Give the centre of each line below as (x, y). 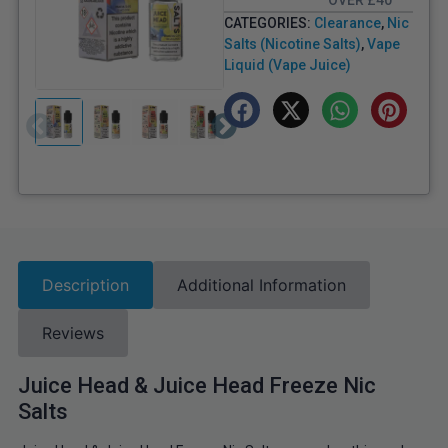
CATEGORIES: (269, 23)
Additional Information (261, 285)
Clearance (347, 23)
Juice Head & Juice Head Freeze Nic (196, 386)
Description (85, 285)
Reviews (72, 333)
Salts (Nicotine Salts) (292, 44)
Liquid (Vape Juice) (287, 65)
